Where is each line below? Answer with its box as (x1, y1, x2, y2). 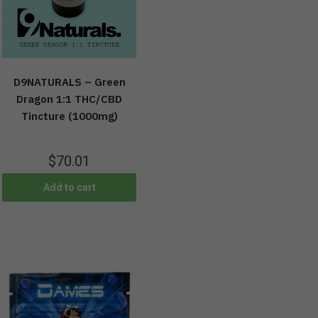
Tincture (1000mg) (21, 109, 118, 124)
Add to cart (43, 181, 96, 193)
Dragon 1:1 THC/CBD (16, 92, 123, 106)
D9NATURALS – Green (13, 75, 126, 89)
